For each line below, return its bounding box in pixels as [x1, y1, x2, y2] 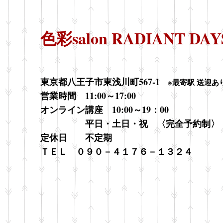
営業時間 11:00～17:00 [40, 89, 136, 103]
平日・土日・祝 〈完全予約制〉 [40, 117, 220, 130]
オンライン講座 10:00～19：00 [40, 103, 169, 116]
